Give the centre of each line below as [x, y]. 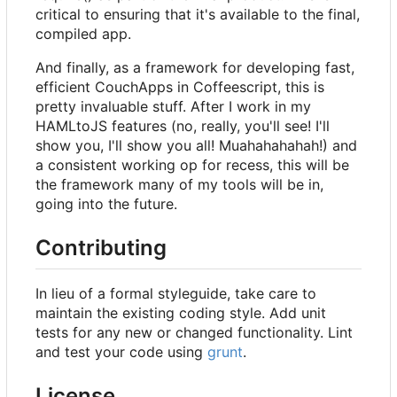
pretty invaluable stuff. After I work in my [173, 107]
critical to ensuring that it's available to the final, [198, 15]
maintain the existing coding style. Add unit [181, 312]
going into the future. [106, 204]
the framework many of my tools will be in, [179, 185]
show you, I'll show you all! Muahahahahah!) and [196, 146]
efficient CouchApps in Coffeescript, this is [180, 87]
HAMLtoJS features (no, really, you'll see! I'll [183, 126]
